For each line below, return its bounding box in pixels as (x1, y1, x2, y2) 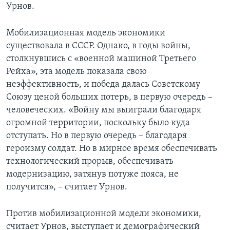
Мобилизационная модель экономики (6, 28, 165, 39)
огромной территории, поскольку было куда (6, 118, 190, 128)
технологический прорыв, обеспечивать (6, 157, 174, 167)
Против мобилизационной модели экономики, (6, 209, 201, 219)
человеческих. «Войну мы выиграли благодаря (6, 105, 201, 116)
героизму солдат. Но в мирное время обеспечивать (6, 144, 217, 154)
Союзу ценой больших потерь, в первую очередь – (6, 92, 213, 103)
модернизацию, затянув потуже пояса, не (6, 169, 179, 180)
